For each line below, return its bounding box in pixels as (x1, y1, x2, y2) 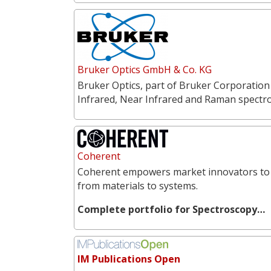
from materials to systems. (77, 178, 198, 192)
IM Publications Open (77, 252, 180, 266)
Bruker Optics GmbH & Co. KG (77, 62, 212, 76)
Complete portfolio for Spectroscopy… (77, 202, 265, 216)
